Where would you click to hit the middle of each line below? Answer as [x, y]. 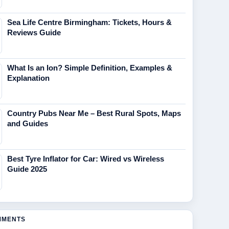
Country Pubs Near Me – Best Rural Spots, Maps [94, 113]
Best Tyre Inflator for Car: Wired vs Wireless [86, 159]
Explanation [29, 78]
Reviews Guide [34, 32]
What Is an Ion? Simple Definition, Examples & [90, 68]
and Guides [28, 123]
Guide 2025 [27, 169]
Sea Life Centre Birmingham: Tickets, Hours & [90, 22]
